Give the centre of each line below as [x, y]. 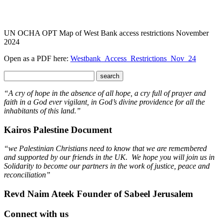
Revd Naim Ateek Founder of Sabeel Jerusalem [99, 194]
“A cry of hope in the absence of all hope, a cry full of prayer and [105, 93]
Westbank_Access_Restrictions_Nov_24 [133, 58]
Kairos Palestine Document [58, 130]
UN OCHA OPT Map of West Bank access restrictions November [106, 33]
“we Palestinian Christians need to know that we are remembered [105, 149]
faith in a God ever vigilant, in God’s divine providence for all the [104, 102]
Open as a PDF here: [37, 58]
